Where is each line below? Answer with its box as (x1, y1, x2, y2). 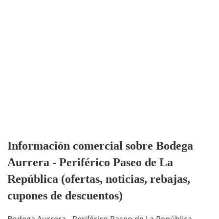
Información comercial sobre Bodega (7, 139, 193, 153)
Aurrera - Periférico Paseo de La (7, 156, 173, 169)
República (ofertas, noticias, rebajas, (7, 173, 190, 186)
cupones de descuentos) (7, 189, 123, 202)
